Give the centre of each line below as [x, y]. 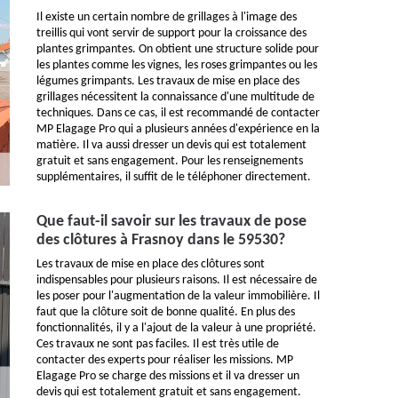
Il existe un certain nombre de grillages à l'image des [167, 17]
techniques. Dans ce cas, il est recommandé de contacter [178, 113]
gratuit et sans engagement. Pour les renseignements [170, 161]
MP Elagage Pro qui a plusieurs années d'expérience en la [178, 129]
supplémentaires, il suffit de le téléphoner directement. [174, 177]
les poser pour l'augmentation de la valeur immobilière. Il [178, 296]
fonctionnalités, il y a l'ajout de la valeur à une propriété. [176, 328]
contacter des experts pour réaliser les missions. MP [165, 360]
